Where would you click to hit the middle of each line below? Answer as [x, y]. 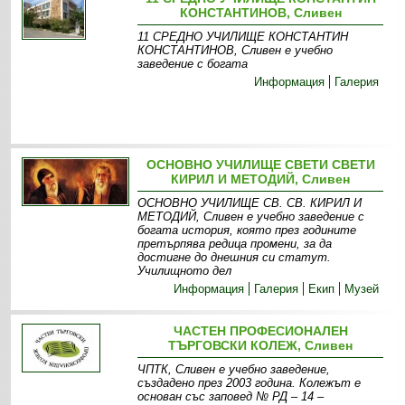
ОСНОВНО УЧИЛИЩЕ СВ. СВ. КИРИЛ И [250, 203]
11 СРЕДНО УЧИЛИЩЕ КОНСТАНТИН [243, 37]
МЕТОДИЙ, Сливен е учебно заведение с [251, 217]
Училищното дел [185, 271]
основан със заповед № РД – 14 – [231, 396]
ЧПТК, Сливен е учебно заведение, [234, 369]
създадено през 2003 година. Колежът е [250, 383]
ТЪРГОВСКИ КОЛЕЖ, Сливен [261, 345]
